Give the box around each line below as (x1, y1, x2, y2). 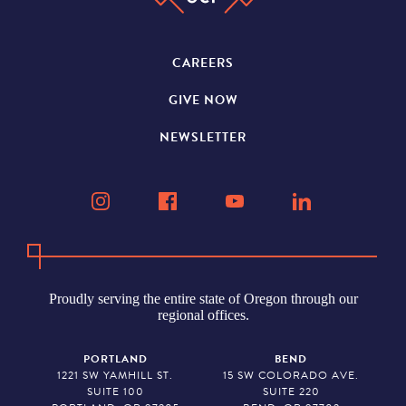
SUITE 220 (262, 382, 320, 400)
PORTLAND (82, 350, 148, 367)
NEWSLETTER (159, 127, 246, 147)
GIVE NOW (168, 90, 238, 110)
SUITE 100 (86, 382, 144, 400)
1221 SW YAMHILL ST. (57, 366, 173, 383)
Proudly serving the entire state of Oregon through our (48, 290, 358, 306)
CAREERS (172, 53, 234, 72)
